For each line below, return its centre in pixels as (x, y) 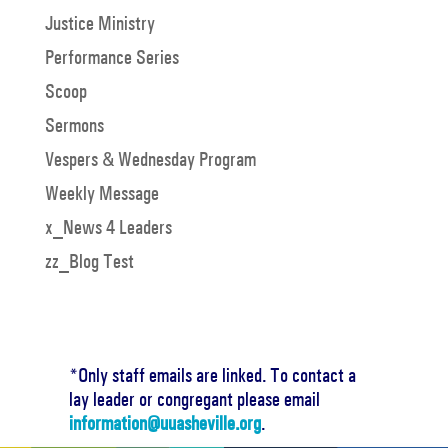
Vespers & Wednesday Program (150, 159)
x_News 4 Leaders (108, 227)
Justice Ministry (99, 23)
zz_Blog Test (89, 261)
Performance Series (111, 57)
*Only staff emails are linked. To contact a (212, 375)
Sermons (74, 125)
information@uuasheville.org (164, 423)
